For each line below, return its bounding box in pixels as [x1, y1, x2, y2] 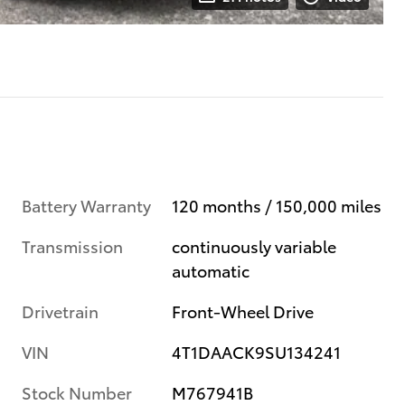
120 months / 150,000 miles [172, 193, 382, 216]
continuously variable [172, 233, 337, 257]
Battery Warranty [22, 193, 151, 216]
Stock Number [22, 380, 132, 403]
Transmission [22, 233, 123, 257]
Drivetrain [22, 298, 99, 322]
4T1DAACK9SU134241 [172, 339, 342, 363]
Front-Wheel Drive [172, 298, 315, 322]
